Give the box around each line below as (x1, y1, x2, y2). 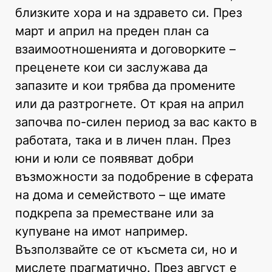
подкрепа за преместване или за (15, 205, 214, 220)
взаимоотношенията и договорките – (15, 41, 236, 56)
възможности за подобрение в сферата (15, 169, 253, 184)
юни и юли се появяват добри (15, 151, 194, 166)
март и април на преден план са (15, 23, 209, 38)
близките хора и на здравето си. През (15, 5, 242, 20)
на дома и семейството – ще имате (15, 187, 226, 202)
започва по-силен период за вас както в (15, 114, 257, 129)
